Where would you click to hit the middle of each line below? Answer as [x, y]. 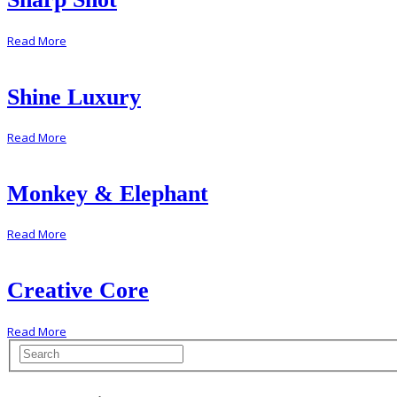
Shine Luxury [74, 97]
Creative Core [78, 290]
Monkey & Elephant [108, 193]
